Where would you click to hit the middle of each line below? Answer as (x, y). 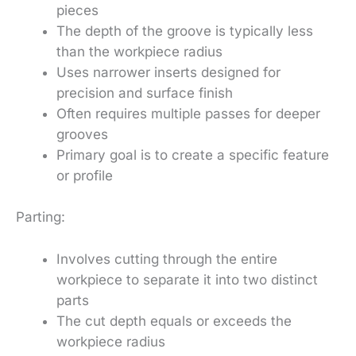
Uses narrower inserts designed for (168, 73)
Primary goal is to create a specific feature (193, 155)
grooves (82, 135)
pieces (77, 11)
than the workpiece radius (139, 52)
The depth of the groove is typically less (185, 31)
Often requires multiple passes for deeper (188, 114)
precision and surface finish (145, 93)
